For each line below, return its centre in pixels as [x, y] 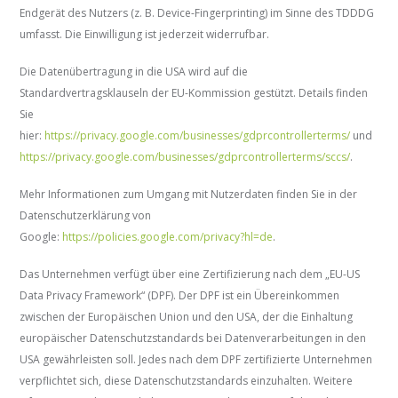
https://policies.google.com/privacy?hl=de [168, 237]
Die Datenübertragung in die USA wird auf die [134, 72]
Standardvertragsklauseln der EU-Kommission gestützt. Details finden [194, 93]
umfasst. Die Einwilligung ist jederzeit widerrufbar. [145, 35]
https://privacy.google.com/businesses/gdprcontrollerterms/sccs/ [185, 157]
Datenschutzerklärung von [86, 216]
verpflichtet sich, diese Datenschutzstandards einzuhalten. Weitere [187, 381]
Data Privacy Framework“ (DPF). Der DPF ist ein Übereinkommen [180, 296]
